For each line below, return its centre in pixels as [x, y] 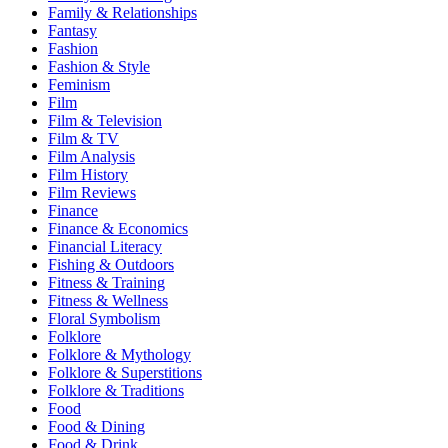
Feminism [79, 85]
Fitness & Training [106, 283]
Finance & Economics [118, 229]
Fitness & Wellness [108, 301]
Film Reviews [92, 193]
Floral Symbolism [104, 319]
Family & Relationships [122, 13]
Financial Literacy [105, 247]
